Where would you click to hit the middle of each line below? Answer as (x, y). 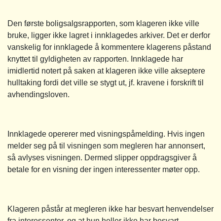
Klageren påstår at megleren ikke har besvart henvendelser (110, 209)
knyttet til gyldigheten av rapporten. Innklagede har (95, 59)
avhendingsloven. (38, 94)
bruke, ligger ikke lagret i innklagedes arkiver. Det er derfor (109, 35)
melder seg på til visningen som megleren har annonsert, (106, 146)
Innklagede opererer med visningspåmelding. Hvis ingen (106, 134)
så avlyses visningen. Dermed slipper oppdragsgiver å (102, 157)
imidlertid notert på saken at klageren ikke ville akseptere (106, 71)
